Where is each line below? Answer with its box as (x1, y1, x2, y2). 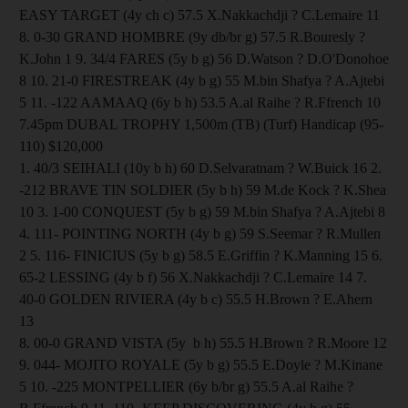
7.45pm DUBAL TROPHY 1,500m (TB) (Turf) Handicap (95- (19, 116, 383, 132)
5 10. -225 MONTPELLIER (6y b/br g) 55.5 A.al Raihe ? (19, 378, 353, 394)
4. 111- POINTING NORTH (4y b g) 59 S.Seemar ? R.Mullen (19, 225, 381, 241)
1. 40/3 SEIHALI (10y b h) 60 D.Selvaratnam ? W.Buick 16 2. (19, 159, 382, 176)
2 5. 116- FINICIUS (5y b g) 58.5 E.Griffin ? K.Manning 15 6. (19, 247, 382, 263)
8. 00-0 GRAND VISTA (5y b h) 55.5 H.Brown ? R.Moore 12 (19, 334, 387, 351)
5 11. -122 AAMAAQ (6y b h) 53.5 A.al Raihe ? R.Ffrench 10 (19, 94, 381, 110)
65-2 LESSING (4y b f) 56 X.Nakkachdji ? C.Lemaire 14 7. (19, 269, 367, 285)
